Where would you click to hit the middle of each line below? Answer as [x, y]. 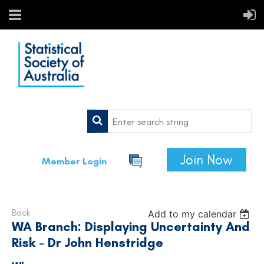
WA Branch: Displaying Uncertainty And [131, 227]
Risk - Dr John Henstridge [88, 242]
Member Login [74, 161]
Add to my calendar [192, 214]
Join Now [207, 160]
